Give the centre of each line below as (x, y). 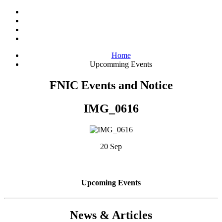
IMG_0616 (111, 108)
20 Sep (111, 146)
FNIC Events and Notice (111, 85)
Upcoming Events (111, 183)
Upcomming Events (121, 64)
